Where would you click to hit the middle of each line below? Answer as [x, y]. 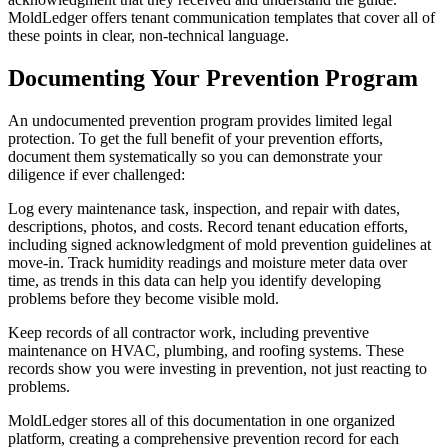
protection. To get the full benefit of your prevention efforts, [195, 138]
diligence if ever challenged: [96, 174]
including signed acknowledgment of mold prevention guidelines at [219, 244]
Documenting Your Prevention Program [213, 77]
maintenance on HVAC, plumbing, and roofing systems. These [206, 350]
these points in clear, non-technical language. [148, 35]
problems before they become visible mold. [143, 298]
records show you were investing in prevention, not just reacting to [217, 368]
